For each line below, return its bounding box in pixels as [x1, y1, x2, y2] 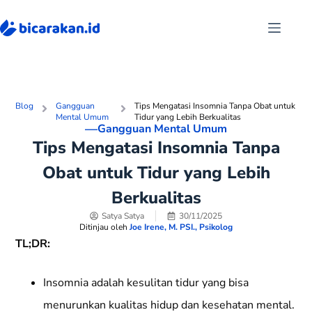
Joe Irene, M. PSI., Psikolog [130, 221, 233, 233]
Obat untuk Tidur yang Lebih [42, 162, 270, 184]
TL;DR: [15, 236, 51, 251]
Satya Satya [102, 210, 144, 221]
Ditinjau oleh [79, 221, 130, 233]
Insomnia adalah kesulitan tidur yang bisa [43, 275, 249, 290]
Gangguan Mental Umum [97, 121, 227, 136]
